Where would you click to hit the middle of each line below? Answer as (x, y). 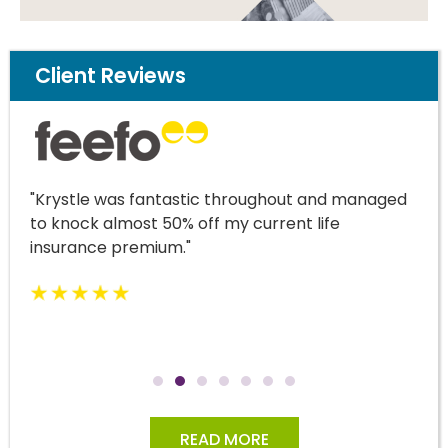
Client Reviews (110, 76)
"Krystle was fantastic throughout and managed (218, 200)
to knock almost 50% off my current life (185, 224)
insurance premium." (110, 248)
